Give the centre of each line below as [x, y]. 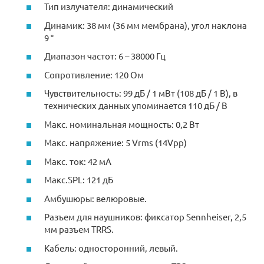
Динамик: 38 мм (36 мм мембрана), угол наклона [146, 25]
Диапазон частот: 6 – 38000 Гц [105, 56]
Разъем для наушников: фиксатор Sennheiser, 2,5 [145, 217]
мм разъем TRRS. [79, 229]
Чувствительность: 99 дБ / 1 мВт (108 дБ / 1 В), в [141, 93]
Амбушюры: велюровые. [95, 198]
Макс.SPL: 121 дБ [79, 180]
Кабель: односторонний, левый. [111, 247]
